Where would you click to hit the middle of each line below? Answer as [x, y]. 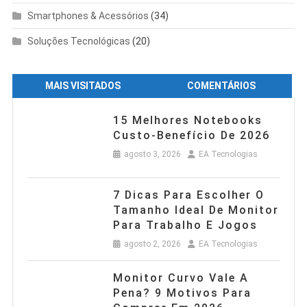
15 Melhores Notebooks [116, 121]
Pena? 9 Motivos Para [182, 293]
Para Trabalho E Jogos [185, 225]
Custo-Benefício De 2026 [191, 136]
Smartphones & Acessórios [88, 16]
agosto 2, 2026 [152, 244]
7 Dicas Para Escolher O [116, 195]
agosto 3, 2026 [152, 155]
